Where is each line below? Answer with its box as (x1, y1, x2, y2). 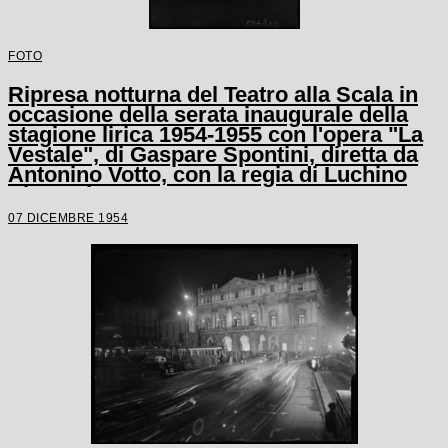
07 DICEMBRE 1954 (8, 210, 128, 224)
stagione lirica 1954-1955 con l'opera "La (8, 121, 423, 147)
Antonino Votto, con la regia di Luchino (8, 161, 407, 187)
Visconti (8, 181, 92, 207)
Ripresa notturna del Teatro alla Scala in (8, 81, 418, 107)
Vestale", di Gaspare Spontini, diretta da (8, 141, 418, 167)
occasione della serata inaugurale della (8, 101, 408, 127)
